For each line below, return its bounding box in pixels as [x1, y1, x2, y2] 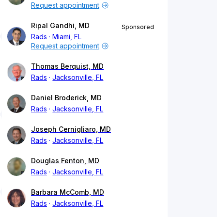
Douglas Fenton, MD [31, 156, 99, 165]
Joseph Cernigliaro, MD [31, 125, 111, 134]
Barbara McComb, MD [31, 188, 104, 197]
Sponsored [122, 23, 154, 31]
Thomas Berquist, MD [31, 62, 104, 71]
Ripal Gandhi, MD [31, 21, 90, 30]
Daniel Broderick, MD [31, 93, 102, 102]
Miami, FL [52, 32, 82, 41]
